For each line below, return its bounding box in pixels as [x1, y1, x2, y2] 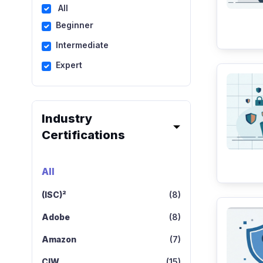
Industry [41, 112, 92, 126]
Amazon [41, 234, 76, 244]
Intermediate [55, 40, 109, 50]
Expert [55, 60, 82, 70]
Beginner [55, 20, 93, 30]
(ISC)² [41, 190, 66, 200]
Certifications [41, 128, 125, 142]
